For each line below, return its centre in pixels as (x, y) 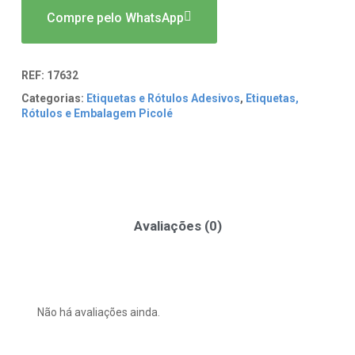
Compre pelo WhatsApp (115, 17)
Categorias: (52, 99)
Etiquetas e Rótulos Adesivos (163, 99)
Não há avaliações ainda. (98, 312)
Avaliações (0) (177, 225)
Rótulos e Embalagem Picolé (97, 114)
